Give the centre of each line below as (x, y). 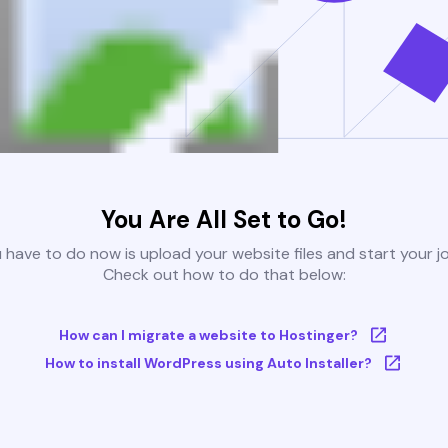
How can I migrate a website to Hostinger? (208, 335)
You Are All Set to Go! (224, 220)
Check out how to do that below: (224, 275)
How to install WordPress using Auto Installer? (208, 363)
